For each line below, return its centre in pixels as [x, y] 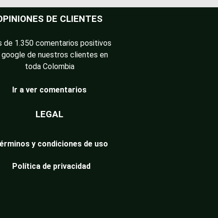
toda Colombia [49, 67]
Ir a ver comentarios [49, 90]
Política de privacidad [51, 166]
